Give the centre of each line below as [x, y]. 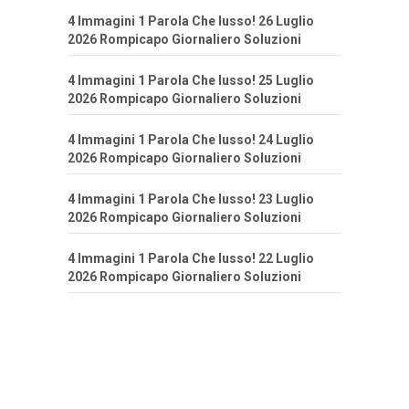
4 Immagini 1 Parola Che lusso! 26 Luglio [191, 21]
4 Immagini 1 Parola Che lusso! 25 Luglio [191, 81]
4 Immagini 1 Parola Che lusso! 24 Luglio [191, 140]
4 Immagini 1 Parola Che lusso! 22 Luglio [191, 259]
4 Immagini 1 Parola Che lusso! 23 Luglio [191, 199]
